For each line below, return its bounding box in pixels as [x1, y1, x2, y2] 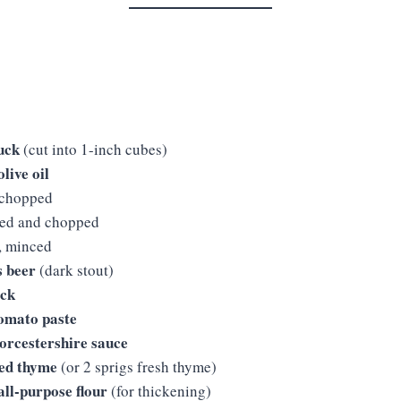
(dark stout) [36, 260, 114, 280]
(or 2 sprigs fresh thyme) [57, 356, 217, 377]
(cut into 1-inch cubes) [20, 139, 167, 159]
